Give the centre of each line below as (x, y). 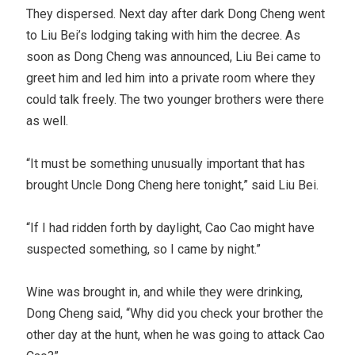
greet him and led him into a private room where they (171, 78)
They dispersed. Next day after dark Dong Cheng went (176, 13)
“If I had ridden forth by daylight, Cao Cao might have (171, 227)
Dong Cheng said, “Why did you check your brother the (175, 313)
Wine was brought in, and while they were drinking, (165, 292)
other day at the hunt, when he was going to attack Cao (176, 334)
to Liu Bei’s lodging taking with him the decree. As (164, 35)
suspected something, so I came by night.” (144, 249)
